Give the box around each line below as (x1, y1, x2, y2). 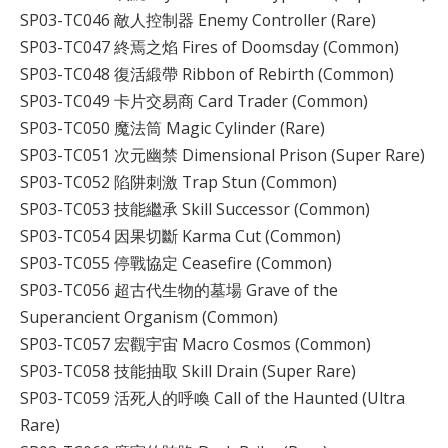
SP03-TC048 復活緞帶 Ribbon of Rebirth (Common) (20, 63, 394, 86)
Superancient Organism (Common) (20, 306, 278, 329)
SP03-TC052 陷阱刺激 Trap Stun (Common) (20, 171, 337, 194)
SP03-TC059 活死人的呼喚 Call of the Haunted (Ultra (20, 387, 405, 410)
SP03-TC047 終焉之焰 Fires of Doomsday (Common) (20, 36, 399, 59)
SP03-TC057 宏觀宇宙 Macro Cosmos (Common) (20, 333, 371, 356)
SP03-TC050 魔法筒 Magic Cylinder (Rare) (20, 117, 325, 140)
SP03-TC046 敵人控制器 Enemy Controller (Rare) (20, 9, 376, 32)
